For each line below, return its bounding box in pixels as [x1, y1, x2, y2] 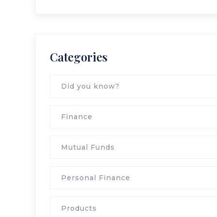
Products [61, 204, 97, 213]
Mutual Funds [61, 143, 115, 152]
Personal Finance [61, 173, 130, 182]
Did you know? [61, 82, 120, 91]
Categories [50, 49, 108, 64]
